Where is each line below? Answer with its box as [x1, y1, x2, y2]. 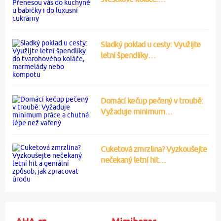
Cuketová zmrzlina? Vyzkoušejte [101, 144, 207, 153]
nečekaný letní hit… [101, 155, 166, 164]
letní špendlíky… [101, 50, 156, 60]
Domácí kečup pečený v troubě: [101, 96, 203, 105]
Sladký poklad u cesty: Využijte [101, 39, 201, 49]
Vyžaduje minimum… [101, 107, 173, 116]
